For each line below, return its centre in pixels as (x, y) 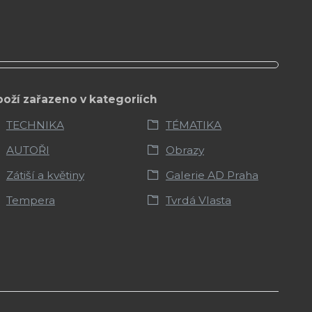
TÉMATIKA (193, 125)
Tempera (30, 200)
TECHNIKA (35, 125)
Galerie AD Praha (212, 175)
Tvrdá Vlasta (198, 200)
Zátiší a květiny (45, 175)
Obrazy (185, 150)
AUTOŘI (28, 150)
